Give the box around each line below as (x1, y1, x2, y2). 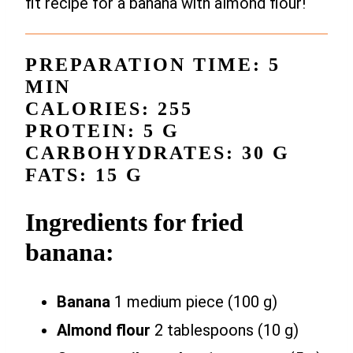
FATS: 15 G (25, 165, 143, 186)
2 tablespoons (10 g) (150, 321, 299, 340)
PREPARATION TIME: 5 (25, 54, 281, 76)
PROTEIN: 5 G (25, 121, 180, 142)
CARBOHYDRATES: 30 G (25, 143, 290, 164)
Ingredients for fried (25, 207, 243, 236)
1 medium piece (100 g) (110, 292, 277, 312)
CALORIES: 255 (25, 98, 193, 120)
